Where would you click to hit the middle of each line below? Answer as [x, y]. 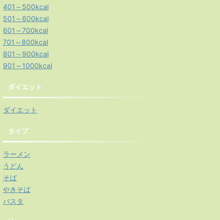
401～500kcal [26, 7]
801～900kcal [26, 54]
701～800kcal [26, 42]
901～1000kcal [27, 66]
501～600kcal [26, 18]
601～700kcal [26, 30]
